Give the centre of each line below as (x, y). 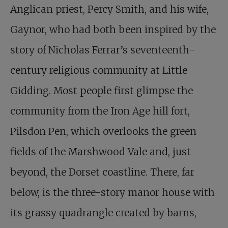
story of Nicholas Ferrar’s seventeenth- (103, 50)
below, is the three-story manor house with (112, 192)
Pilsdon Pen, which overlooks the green (103, 131)
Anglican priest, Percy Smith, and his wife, (109, 9)
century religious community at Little (99, 70)
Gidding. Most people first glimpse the (102, 91)
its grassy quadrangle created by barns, (103, 213)
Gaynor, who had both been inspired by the (113, 30)
